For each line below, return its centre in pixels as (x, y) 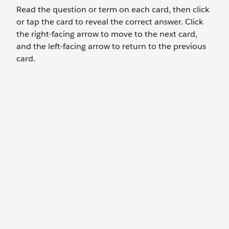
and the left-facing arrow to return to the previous (111, 46)
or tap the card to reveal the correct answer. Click (110, 22)
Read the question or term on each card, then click (113, 9)
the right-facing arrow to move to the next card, (107, 34)
